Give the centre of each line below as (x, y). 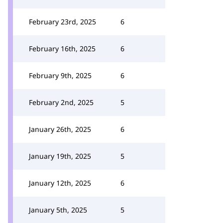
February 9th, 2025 (60, 75)
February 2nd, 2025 (61, 102)
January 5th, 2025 (58, 210)
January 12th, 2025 (60, 183)
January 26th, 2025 (60, 129)
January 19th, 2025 (60, 156)
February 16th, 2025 (62, 49)
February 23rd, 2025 (62, 22)
